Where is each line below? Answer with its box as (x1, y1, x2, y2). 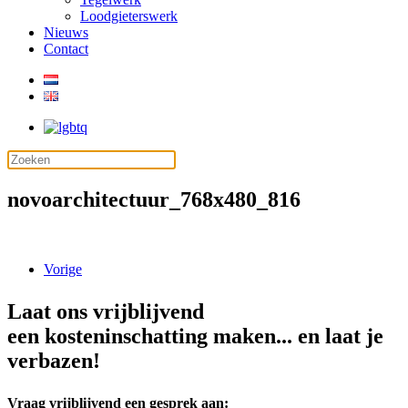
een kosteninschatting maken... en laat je (7, 323, 383, 348)
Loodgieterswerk (80, 8, 178, 24)
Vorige (44, 260, 82, 277)
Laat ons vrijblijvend (7, 299, 204, 323)
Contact (44, 41, 88, 56)
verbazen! (7, 348, 100, 372)
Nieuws (44, 25, 88, 40)
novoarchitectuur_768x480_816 (7, 187, 301, 211)
